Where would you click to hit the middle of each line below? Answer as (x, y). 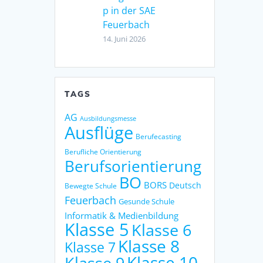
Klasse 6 (162, 230)
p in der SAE (129, 10)
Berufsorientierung (133, 166)
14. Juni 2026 (124, 38)
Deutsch (186, 185)
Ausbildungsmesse (108, 118)
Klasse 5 (97, 229)
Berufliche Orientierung (103, 151)
